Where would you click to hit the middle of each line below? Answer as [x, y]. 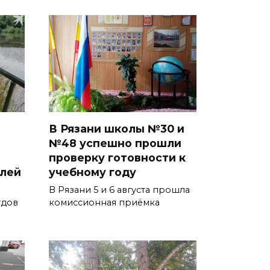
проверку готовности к [117, 158]
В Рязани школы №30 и [117, 129]
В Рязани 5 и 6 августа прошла [119, 190]
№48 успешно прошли [115, 143]
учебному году [93, 172]
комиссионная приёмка [104, 203]
